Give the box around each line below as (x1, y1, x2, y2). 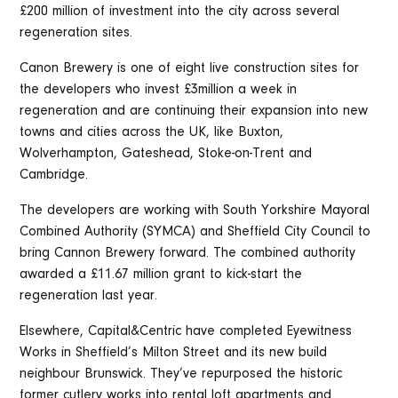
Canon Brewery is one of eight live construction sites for (20, 61, 360, 76)
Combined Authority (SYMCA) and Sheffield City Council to (20, 225, 371, 240)
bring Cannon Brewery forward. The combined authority (20, 246, 356, 261)
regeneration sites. (20, 26, 133, 41)
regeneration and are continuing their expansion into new (20, 104, 369, 119)
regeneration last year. (20, 289, 158, 304)
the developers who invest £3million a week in (20, 83, 298, 98)
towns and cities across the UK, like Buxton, (20, 125, 284, 140)
